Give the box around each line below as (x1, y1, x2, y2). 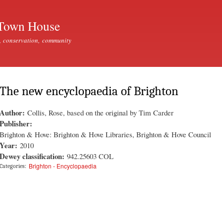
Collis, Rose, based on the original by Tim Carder (27, 107, 173, 117)
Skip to (79, 1, 100, 10)
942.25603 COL (67, 151, 113, 161)
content (79, 23, 101, 32)
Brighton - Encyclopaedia (29, 161, 97, 170)
